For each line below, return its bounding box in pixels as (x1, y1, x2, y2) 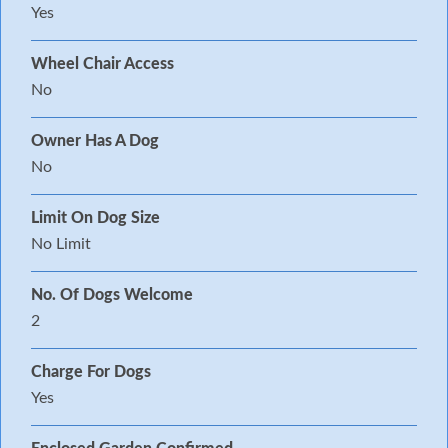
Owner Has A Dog (31, 132, 159, 149)
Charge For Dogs (31, 363, 151, 380)
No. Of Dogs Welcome (31, 286, 193, 303)
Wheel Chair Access (31, 55, 174, 72)
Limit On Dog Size (31, 209, 160, 226)
